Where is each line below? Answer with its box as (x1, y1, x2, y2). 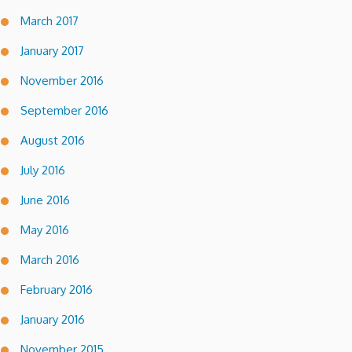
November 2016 (20, 72, 104, 88)
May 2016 (20, 222, 69, 237)
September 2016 (20, 102, 108, 118)
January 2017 (20, 42, 84, 58)
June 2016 (20, 192, 70, 207)
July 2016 (20, 162, 65, 178)
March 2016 (20, 251, 79, 267)
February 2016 (20, 281, 93, 297)
